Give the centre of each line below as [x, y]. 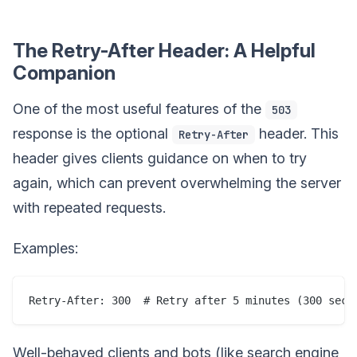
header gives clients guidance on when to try [160, 158]
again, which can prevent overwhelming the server [177, 182]
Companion [64, 73]
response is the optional [92, 133]
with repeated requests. [89, 207]
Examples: [45, 248]
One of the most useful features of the [139, 108]
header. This [297, 133]
